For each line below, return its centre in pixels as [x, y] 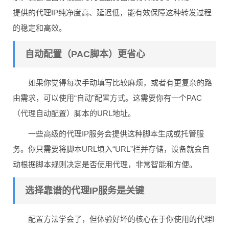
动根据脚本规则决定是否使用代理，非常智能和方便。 [105, 164]
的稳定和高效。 [40, 28]
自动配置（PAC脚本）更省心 [85, 54]
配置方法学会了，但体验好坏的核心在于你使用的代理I [121, 219]
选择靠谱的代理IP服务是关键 [85, 190]
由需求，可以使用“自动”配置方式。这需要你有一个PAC [107, 98]
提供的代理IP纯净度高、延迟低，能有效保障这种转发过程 [112, 12]
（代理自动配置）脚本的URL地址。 [74, 113]
